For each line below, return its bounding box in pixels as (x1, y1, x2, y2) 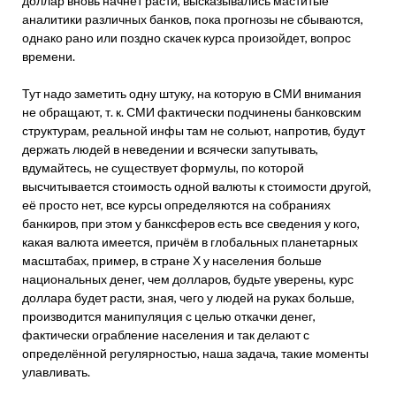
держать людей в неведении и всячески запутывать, (22, 141, 318, 156)
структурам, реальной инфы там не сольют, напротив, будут (22, 123, 365, 138)
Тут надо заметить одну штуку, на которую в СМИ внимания (22, 86, 362, 101)
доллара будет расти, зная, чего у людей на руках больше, (22, 290, 354, 305)
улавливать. (22, 364, 90, 379)
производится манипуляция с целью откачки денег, (22, 308, 316, 324)
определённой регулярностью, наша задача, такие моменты (22, 346, 369, 361)
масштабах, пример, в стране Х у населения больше (22, 253, 322, 268)
